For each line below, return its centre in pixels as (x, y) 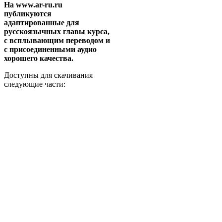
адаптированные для (42, 23)
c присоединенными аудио (50, 50)
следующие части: (35, 84)
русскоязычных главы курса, (57, 32)
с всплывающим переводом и (57, 41)
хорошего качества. (39, 58)
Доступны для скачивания (48, 75)
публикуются (28, 14)
